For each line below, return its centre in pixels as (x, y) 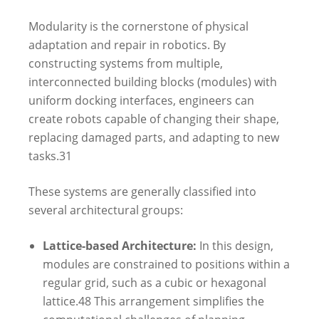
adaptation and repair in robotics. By (127, 45)
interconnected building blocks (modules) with (153, 82)
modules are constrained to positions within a (166, 264)
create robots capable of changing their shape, (154, 119)
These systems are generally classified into (142, 191)
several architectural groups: (106, 210)
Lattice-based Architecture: (120, 245)
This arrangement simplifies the (178, 301)
